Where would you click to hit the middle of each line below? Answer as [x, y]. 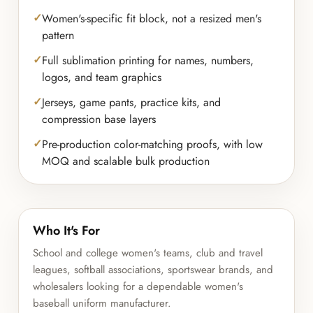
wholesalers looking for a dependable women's [138, 286]
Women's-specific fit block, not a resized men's [152, 18]
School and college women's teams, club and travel [148, 253]
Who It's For [67, 230]
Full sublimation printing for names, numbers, [148, 60]
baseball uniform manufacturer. [102, 303]
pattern [58, 35]
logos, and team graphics [102, 77]
